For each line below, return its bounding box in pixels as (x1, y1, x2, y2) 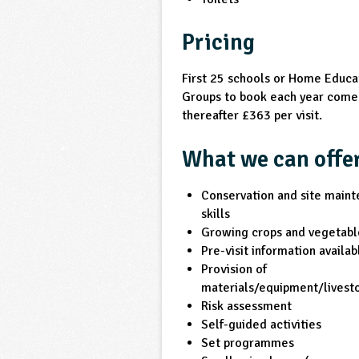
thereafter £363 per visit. (182, 107, 323, 124)
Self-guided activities (201, 316, 322, 333)
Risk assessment (201, 297, 292, 314)
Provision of (201, 260, 268, 277)
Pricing (182, 28, 256, 57)
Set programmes (201, 334, 295, 351)
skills (201, 205, 231, 222)
